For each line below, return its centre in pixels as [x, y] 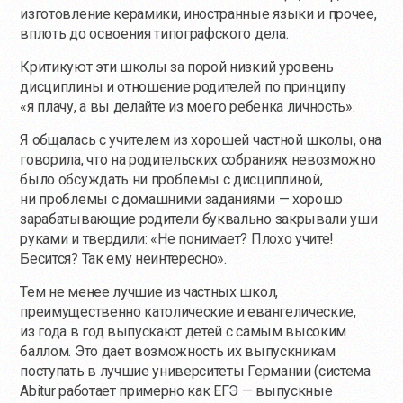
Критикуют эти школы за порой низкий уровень [177, 67]
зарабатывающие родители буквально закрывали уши [199, 219]
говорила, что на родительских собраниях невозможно [198, 160]
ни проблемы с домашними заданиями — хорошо [181, 200]
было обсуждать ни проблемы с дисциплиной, [171, 180]
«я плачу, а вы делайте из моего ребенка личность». [188, 107]
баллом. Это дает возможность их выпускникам [178, 352]
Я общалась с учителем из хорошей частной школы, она [201, 140]
